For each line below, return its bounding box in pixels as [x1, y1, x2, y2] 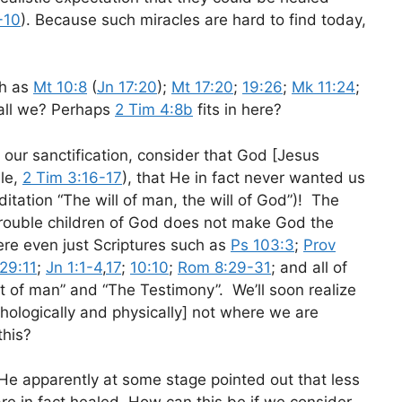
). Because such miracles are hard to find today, [21, 10, 366, 29]
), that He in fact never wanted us [122, 168, 365, 187]
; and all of [271, 258, 347, 276]
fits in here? [193, 100, 282, 119]
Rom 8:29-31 [178, 258, 271, 276]
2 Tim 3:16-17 [22, 168, 122, 187]
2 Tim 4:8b [115, 100, 193, 119]
